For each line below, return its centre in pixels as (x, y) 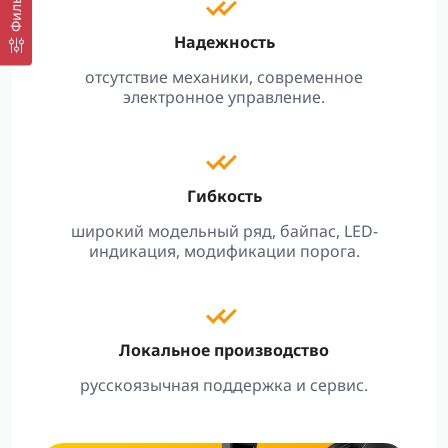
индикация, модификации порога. (224, 251)
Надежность (224, 42)
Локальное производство (224, 350)
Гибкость (224, 196)
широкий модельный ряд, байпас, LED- (224, 231)
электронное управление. (224, 97)
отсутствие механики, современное (224, 77)
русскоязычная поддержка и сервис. (224, 385)
